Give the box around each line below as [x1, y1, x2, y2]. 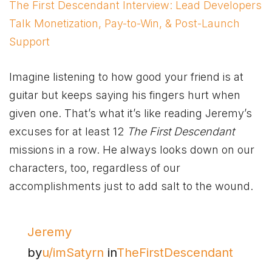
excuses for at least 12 [9, 124, 127, 138]
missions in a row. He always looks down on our [9, 143, 254, 156]
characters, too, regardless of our [9, 161, 180, 174]
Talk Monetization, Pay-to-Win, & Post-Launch [9, 16, 240, 30]
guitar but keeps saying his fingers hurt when [9, 88, 240, 101]
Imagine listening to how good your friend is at [9, 70, 243, 83]
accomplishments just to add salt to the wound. [9, 179, 253, 192]
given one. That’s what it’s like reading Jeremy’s [9, 106, 252, 120]
